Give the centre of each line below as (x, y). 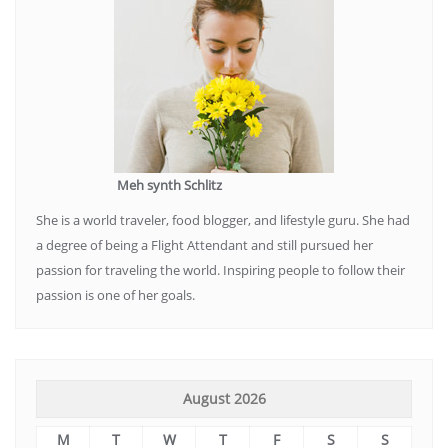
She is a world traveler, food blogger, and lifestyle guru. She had (223, 220)
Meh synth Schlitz (129, 185)
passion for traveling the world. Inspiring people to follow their (220, 270)
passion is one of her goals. (115, 295)
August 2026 (224, 399)
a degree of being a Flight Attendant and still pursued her (204, 245)
